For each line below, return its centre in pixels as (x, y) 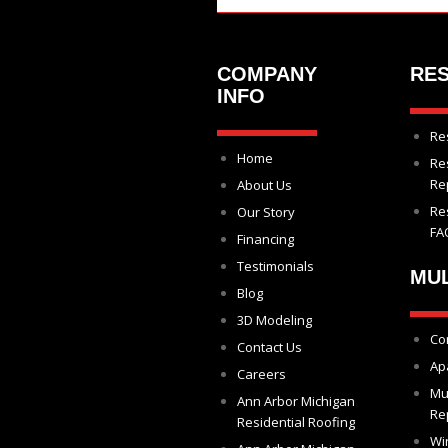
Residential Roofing (296, 422)
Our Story (266, 212)
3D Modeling (274, 320)
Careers (261, 374)
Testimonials (275, 266)
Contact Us (269, 347)
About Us (264, 185)
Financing (265, 239)
